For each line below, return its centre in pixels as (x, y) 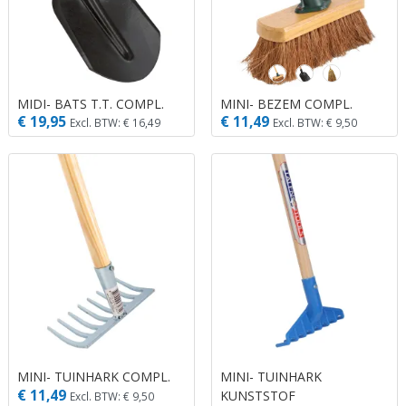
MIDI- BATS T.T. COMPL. (91, 103)
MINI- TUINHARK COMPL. (94, 377)
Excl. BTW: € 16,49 (115, 123)
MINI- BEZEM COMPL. (286, 103)
